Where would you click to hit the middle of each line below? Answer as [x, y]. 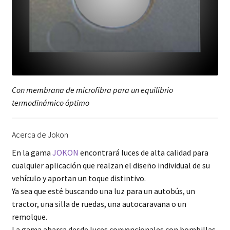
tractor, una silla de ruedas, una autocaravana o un [99, 204]
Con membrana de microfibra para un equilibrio [92, 90]
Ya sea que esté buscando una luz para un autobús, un [103, 191]
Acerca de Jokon [40, 135]
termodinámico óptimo [50, 103]
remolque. [29, 217]
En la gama [32, 153]
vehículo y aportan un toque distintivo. [79, 178]
